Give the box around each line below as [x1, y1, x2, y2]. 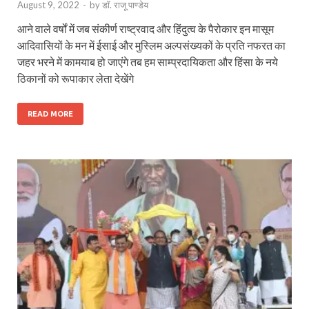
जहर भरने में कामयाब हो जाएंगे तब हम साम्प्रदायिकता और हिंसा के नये [17, 54, 278, 68]
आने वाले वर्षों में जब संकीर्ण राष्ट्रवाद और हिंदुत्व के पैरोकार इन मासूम [17, 21, 274, 35]
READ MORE [28, 109, 73, 118]
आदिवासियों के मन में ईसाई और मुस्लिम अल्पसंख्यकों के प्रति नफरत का [17, 38, 286, 52]
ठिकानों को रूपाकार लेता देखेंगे [17, 71, 134, 85]
